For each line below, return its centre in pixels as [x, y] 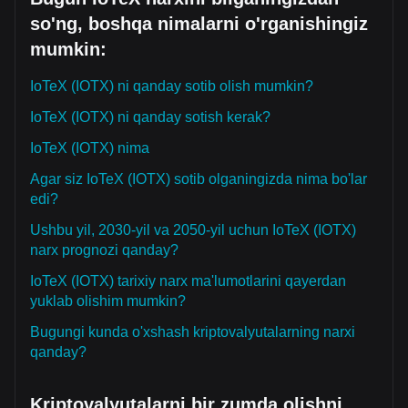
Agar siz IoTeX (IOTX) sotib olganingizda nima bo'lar [199, 179]
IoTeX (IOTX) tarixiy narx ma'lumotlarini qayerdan [188, 281]
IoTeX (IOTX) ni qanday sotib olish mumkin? [172, 86]
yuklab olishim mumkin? [108, 301]
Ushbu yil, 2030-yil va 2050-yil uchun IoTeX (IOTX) [193, 230]
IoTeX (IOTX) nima [90, 148]
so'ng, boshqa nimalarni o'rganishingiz [199, 24]
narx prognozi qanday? [104, 250]
